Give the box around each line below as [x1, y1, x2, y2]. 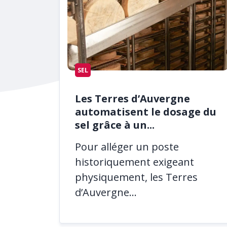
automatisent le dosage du [75, 104, 216, 119]
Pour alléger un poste [75, 140, 179, 154]
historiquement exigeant [75, 155, 194, 169]
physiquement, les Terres [75, 170, 198, 184]
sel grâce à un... [75, 118, 155, 132]
